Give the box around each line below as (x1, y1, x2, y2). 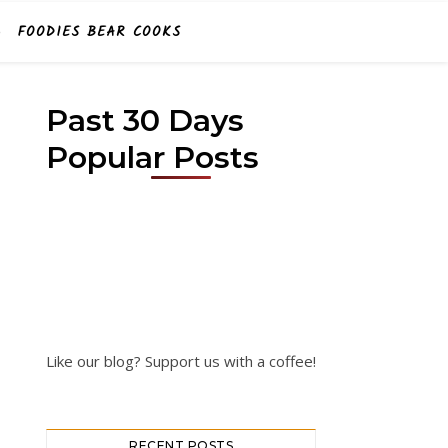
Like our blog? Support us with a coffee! (46, 351, 316, 371)
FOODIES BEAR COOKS (17, 21, 181, 43)
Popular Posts (46, 139, 259, 176)
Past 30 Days (46, 102, 244, 139)
